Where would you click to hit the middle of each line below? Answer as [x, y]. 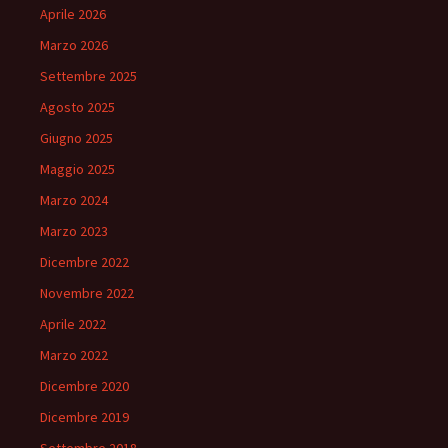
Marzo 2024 [74, 200]
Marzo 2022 [74, 355]
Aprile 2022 [73, 324]
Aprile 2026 [73, 14]
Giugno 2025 [76, 138]
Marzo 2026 [74, 45]
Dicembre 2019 [84, 417]
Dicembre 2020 [84, 386]
